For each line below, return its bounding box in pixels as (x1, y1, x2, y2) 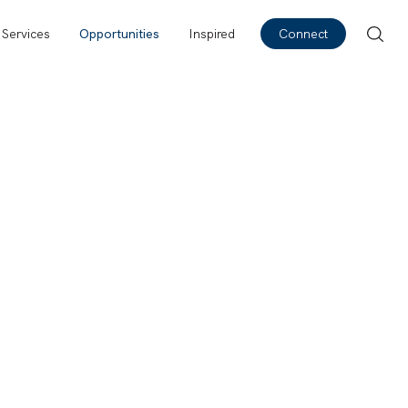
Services (2, 25, 50, 42)
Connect (279, 25, 328, 42)
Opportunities (79, 25, 159, 42)
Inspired (189, 25, 235, 42)
